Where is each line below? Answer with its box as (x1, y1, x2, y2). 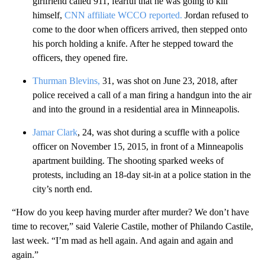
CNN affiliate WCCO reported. (64, 9, 182, 20)
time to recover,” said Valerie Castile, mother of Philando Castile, (12, 221, 253, 231)
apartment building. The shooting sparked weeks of (33, 155, 224, 166)
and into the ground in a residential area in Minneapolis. (33, 104, 240, 114)
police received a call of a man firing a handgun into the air (33, 89, 251, 100)
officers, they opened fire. (33, 52, 128, 63)
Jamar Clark (33, 127, 77, 137)
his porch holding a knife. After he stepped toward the (33, 38, 233, 49)
